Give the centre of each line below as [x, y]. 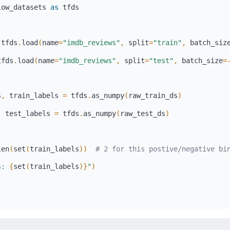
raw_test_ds [143, 113]
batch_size [200, 60]
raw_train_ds [153, 96]
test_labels [28, 113]
